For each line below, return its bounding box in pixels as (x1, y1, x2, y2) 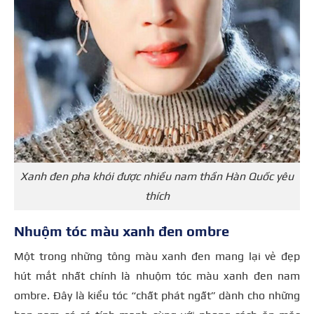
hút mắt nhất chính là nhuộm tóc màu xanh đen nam (14, 269, 300, 283)
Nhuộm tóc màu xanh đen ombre (14, 223, 229, 240)
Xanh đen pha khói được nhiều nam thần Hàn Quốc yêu (20, 169, 294, 183)
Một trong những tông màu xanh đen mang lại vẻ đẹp (14, 250, 300, 264)
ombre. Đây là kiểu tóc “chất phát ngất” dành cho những (14, 289, 300, 303)
